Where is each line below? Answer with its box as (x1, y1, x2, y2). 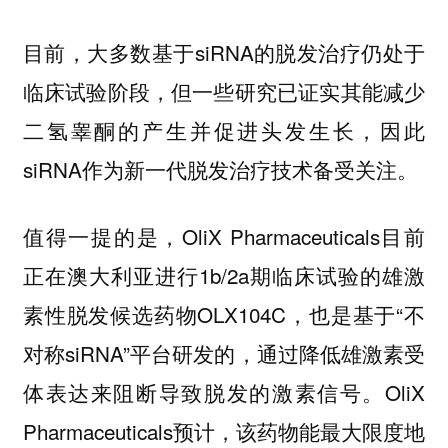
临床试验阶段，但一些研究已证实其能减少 (22, 76, 426, 107)
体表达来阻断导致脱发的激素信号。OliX (22, 376, 426, 407)
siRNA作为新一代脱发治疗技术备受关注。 (22, 154, 418, 185)
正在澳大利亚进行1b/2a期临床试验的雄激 (22, 259, 426, 290)
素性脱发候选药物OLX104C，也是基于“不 (22, 298, 426, 329)
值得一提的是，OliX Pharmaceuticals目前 (22, 220, 426, 251)
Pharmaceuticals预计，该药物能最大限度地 (22, 415, 426, 446)
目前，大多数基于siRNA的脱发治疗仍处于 (22, 37, 426, 68)
